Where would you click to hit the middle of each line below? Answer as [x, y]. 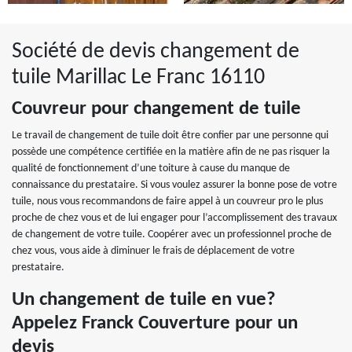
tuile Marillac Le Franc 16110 [138, 78]
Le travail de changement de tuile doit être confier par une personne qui [170, 136]
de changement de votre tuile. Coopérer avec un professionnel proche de [172, 235]
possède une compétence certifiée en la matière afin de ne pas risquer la [171, 152]
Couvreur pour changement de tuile [156, 109]
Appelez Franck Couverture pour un [155, 323]
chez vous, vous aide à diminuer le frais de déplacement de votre [153, 251]
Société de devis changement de [156, 52]
